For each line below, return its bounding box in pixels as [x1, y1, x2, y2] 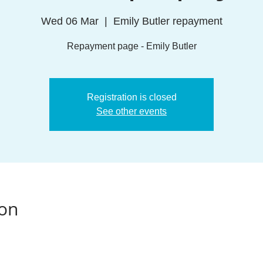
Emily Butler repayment [113, 15, 222, 27]
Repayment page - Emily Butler [66, 41, 197, 51]
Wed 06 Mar [41, 15, 99, 27]
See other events [96, 106, 167, 116]
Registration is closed [86, 92, 177, 102]
